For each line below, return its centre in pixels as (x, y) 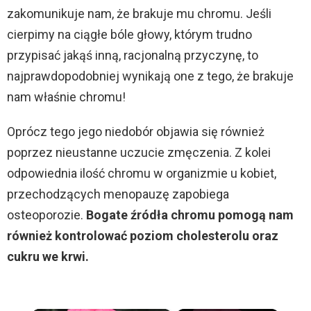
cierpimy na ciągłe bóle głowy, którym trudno (129, 35)
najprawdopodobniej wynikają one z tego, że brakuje (150, 76)
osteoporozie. (47, 215)
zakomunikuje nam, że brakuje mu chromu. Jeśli (139, 14)
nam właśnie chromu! (66, 97)
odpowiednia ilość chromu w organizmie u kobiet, (142, 174)
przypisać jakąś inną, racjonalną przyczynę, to (133, 56)
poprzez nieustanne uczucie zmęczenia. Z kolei (139, 153)
